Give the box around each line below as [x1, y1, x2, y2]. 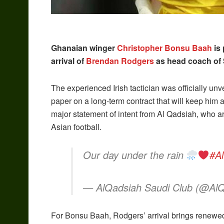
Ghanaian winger [51, 42, 117, 54]
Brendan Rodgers [86, 55, 154, 67]
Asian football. [51, 121, 101, 133]
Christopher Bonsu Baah [117, 42, 212, 54]
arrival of [51, 55, 86, 67]
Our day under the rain [83, 147, 186, 162]
